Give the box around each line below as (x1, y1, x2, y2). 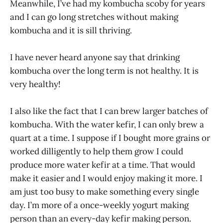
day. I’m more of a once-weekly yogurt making (10, 200, 189, 211)
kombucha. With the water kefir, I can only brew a (10, 119, 204, 130)
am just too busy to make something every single (10, 186, 199, 198)
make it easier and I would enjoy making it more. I (10, 173, 203, 184)
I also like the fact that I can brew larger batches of (10, 106, 208, 117)
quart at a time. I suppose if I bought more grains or (10, 132, 210, 144)
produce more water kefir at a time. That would (10, 159, 195, 171)
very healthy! (10, 79, 61, 90)
